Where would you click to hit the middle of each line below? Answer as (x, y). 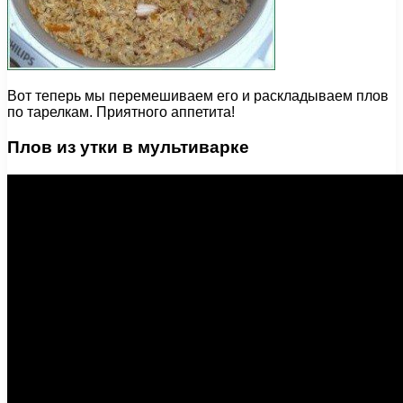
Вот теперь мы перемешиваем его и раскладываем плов (198, 96)
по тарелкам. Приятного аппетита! (121, 112)
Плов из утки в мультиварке (128, 147)
